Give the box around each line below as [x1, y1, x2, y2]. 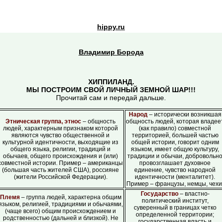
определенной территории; [136, 211, 214, 218]
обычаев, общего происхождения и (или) [3, 153, 118, 160]
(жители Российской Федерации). [13, 173, 108, 180]
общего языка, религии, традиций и [10, 146, 111, 153]
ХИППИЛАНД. [88, 78, 134, 86]
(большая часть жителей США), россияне [2, 166, 119, 173]
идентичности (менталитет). [135, 173, 215, 180]
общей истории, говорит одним [131, 139, 219, 146]
